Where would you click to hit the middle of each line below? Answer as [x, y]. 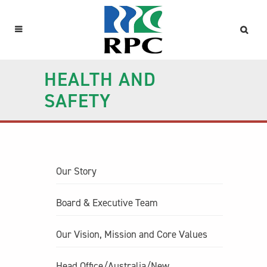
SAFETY [77, 101]
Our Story [76, 171]
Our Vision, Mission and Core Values [132, 234]
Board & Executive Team [107, 203]
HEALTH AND [100, 79]
